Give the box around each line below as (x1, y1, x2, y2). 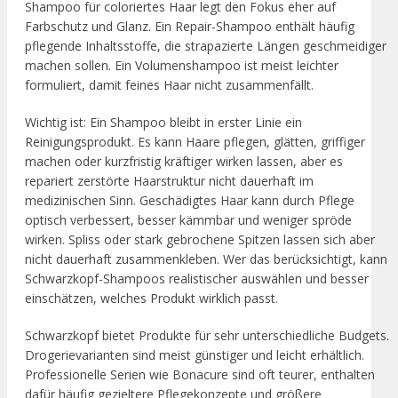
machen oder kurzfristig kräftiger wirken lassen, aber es (25, 152, 343, 170)
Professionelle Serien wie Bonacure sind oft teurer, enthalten (25, 365, 375, 383)
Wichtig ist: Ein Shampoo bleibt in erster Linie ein (25, 113, 302, 131)
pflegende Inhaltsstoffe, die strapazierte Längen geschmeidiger (25, 36, 386, 54)
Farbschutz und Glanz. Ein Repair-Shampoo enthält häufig (25, 17, 354, 35)
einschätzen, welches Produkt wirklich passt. (25, 289, 278, 306)
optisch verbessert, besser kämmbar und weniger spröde (25, 211, 352, 228)
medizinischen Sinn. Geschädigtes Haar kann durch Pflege (25, 191, 354, 209)
